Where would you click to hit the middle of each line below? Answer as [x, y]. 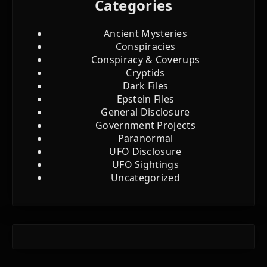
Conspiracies [145, 46]
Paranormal [145, 138]
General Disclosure [145, 112]
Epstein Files [145, 99]
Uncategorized [145, 177]
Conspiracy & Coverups [145, 59]
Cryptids [145, 72]
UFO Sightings [145, 164]
